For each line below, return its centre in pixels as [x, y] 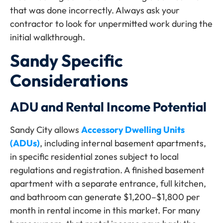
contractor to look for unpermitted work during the [111, 24]
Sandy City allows [46, 130]
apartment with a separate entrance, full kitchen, [108, 184]
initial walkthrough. [48, 37]
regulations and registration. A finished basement [107, 170]
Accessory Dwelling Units [133, 130]
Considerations [69, 81]
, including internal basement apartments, [123, 143]
